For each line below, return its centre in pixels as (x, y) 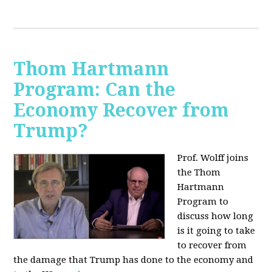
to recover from (212, 245)
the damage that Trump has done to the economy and (134, 260)
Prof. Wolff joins (213, 158)
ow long (236, 216)
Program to (203, 201)
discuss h (198, 216)
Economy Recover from (121, 110)
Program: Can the (95, 89)
